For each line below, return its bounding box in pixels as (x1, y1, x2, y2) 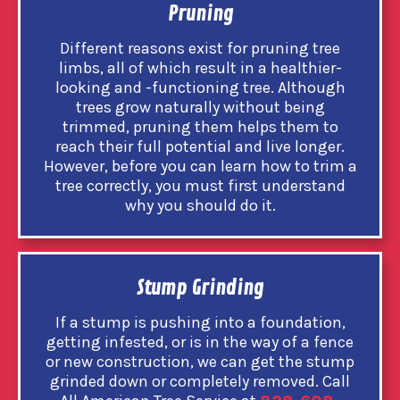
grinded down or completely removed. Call (50, 371, 350, 391)
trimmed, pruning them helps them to (62, 116, 338, 137)
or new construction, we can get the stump (46, 351, 354, 371)
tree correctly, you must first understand (54, 175, 346, 196)
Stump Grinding (137, 275, 263, 301)
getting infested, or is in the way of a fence (46, 331, 354, 352)
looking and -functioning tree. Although (54, 77, 346, 97)
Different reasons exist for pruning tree (60, 37, 340, 58)
